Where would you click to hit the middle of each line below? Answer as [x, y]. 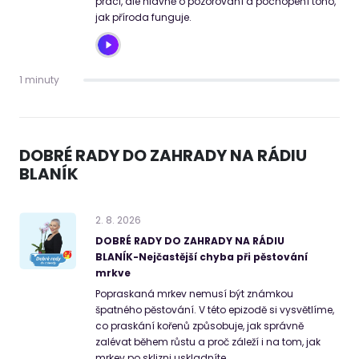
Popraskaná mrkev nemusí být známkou [194, 294]
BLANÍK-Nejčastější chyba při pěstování [202, 257]
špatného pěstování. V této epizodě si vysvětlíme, [215, 310]
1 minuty [39, 80]
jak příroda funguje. [143, 18]
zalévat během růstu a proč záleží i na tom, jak [208, 342]
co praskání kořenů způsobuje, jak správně [200, 326]
